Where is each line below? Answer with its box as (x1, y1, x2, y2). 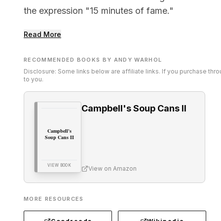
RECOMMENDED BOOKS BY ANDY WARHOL (24, 56, 162, 63)
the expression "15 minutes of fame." (24, 5, 174, 16)
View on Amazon (88, 165, 137, 172)
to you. (24, 75, 43, 83)
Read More (24, 30, 61, 38)
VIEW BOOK (47, 163, 72, 168)
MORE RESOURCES (24, 195, 84, 202)
